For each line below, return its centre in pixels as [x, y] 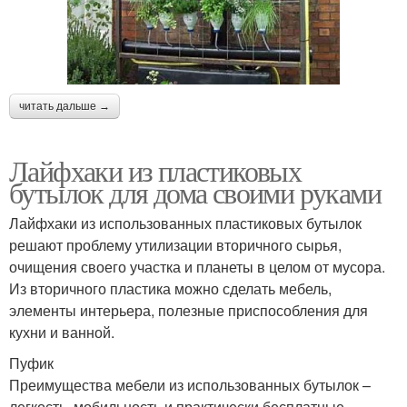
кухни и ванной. [62, 332]
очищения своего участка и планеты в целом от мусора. [197, 266]
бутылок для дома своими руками [195, 192]
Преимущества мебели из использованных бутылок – [190, 384]
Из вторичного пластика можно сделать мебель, [170, 288]
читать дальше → [65, 106]
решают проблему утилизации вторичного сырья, [175, 244]
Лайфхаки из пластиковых [155, 170]
